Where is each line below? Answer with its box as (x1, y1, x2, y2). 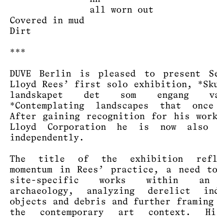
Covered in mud (10, 16, 84, 25)
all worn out (10, 5, 154, 15)
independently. (10, 133, 90, 142)
